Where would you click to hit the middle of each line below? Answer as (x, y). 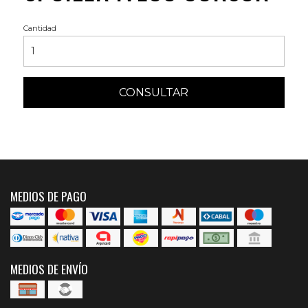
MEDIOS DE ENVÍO (49, 268)
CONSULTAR (154, 92)
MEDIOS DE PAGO (48, 196)
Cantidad (40, 28)
